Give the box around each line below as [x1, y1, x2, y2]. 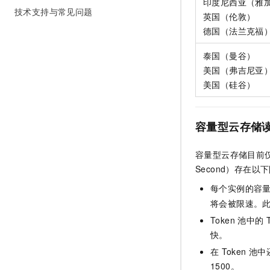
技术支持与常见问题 [14, 5, 93, 17]
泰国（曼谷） [203, 49, 256, 61]
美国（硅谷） [203, 78, 256, 90]
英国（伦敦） [203, 10, 256, 22]
